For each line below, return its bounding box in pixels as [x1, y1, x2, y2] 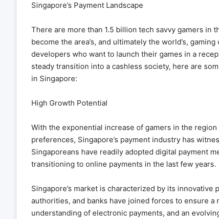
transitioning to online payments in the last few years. [31, 159, 216, 169]
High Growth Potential [31, 98, 108, 108]
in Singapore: [31, 73, 77, 83]
